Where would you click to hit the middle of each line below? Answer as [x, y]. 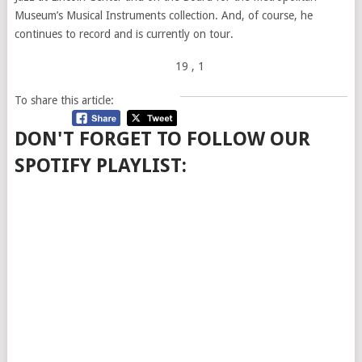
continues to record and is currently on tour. [124, 34]
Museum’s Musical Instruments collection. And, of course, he [163, 16]
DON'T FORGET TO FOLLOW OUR [162, 139]
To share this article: [64, 100]
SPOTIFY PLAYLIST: [100, 166]
